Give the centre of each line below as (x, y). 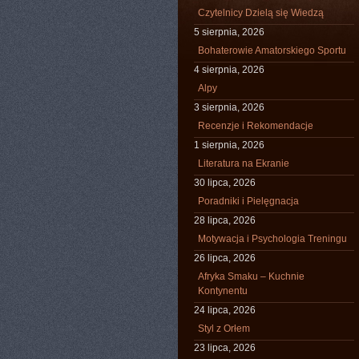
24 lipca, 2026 (225, 310)
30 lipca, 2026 (225, 183)
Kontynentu (223, 291)
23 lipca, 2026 (225, 348)
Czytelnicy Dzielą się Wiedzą (261, 13)
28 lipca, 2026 (225, 220)
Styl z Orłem (224, 329)
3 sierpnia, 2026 (229, 107)
